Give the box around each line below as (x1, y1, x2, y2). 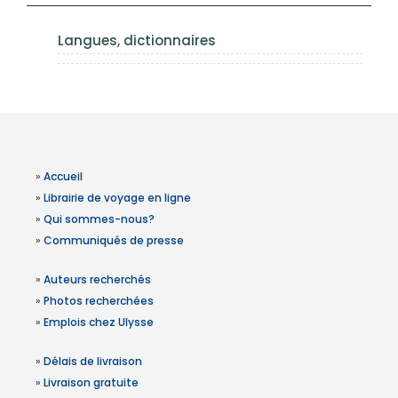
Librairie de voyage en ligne (44, 189, 191, 205)
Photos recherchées (44, 292, 154, 308)
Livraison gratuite (44, 374, 139, 390)
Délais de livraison (44, 353, 142, 369)
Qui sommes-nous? (44, 211, 155, 227)
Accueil (44, 168, 83, 184)
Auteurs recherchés (44, 271, 151, 287)
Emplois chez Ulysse (44, 314, 154, 330)
